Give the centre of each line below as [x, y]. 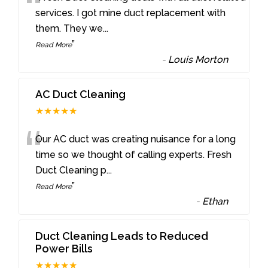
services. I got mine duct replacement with [131, 13]
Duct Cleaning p [71, 170]
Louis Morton [198, 60]
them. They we [69, 29]
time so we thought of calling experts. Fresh [134, 155]
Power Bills [64, 249]
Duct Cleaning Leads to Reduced [122, 236]
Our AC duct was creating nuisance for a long [136, 139]
